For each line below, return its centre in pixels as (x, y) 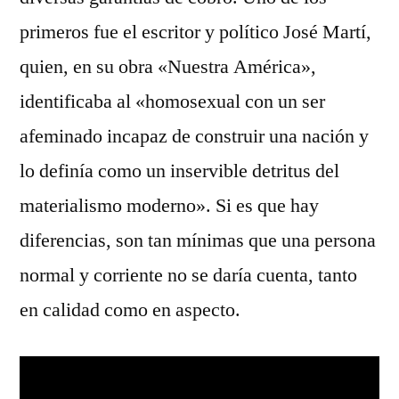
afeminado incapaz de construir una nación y (194, 136)
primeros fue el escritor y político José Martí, (195, 32)
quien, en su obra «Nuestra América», (168, 67)
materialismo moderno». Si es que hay (169, 206)
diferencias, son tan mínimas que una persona (198, 240)
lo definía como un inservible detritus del (179, 171)
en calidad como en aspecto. (130, 310)
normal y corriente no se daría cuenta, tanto (188, 275)
